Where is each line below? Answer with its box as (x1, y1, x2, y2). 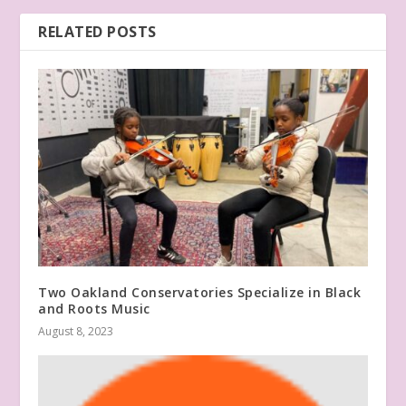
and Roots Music (38, 299, 150, 317)
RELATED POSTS (38, 21, 157, 42)
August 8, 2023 (38, 323, 114, 339)
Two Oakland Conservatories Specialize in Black (38, 283, 362, 301)
